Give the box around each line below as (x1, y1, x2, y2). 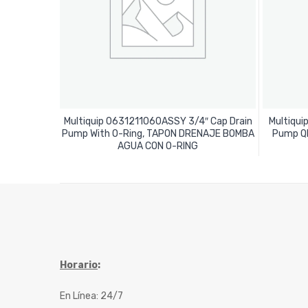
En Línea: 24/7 (60, 290, 123, 302)
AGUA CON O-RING (118, 140, 198, 153)
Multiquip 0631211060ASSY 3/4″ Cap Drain (63, 115, 252, 128)
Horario (60, 259, 98, 272)
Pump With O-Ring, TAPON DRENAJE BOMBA (61, 128, 254, 140)
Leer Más (138, 135, 177, 147)
